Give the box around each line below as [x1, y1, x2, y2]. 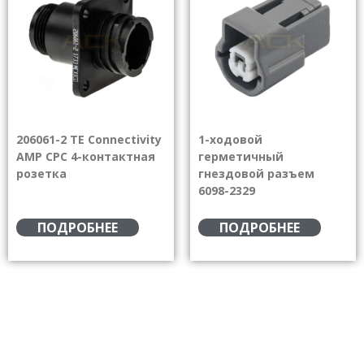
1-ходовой [198, 131, 262, 147]
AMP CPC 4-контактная [16, 148, 155, 164]
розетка [16, 165, 67, 181]
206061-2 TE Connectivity [16, 131, 162, 147]
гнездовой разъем [198, 165, 314, 181]
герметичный [198, 148, 284, 164]
